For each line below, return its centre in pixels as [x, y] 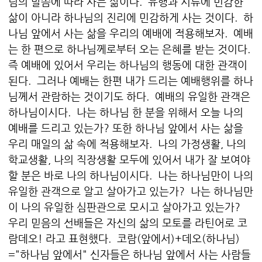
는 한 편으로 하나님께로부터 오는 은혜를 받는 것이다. [131, 49]
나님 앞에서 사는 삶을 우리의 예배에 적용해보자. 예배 [131, 33]
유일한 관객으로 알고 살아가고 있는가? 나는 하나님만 [131, 191]
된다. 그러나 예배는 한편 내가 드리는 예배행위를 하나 [131, 81]
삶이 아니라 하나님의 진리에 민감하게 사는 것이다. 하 [131, 18]
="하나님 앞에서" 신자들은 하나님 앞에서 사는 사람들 [130, 254]
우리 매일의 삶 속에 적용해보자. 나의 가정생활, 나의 [127, 144]
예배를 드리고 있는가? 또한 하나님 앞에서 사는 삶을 [126, 128]
